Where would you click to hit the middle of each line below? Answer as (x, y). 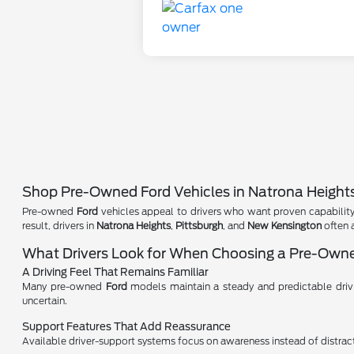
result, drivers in (60, 225)
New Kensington (285, 225)
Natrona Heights (134, 225)
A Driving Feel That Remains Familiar (116, 272)
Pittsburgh (200, 225)
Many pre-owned (64, 286)
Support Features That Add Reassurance (127, 326)
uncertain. (45, 300)
